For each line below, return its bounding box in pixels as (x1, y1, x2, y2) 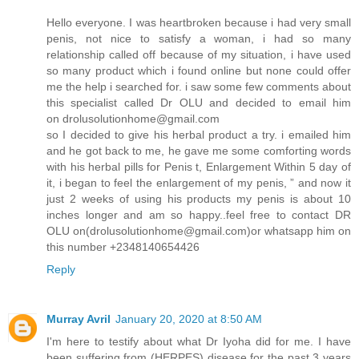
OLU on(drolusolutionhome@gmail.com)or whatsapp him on (46, 224, 351, 238)
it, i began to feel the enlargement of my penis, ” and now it (46, 176, 351, 190)
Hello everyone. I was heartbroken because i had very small (46, 16, 351, 30)
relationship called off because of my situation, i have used (46, 48, 351, 62)
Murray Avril (46, 313, 111, 326)
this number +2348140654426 (46, 240, 206, 254)
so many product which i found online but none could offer (46, 64, 351, 78)
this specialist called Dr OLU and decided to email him (46, 96, 351, 110)
